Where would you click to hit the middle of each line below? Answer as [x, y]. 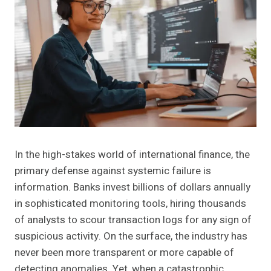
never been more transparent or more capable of [124, 253]
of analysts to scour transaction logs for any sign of [133, 220]
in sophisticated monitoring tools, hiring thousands [130, 204]
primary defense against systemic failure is [113, 171]
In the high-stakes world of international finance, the [132, 155]
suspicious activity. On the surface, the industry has [131, 237]
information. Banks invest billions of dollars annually [132, 188]
